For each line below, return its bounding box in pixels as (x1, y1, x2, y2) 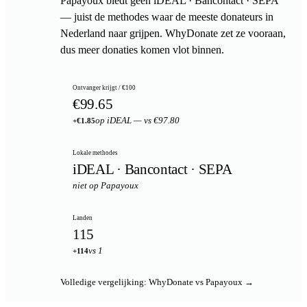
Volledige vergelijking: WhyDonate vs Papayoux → (60, 276, 254, 287)
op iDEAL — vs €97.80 (95, 115, 180, 125)
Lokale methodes (73, 149, 118, 156)
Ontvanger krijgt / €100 (73, 84, 136, 91)
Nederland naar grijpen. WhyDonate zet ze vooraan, (60, 27, 286, 39)
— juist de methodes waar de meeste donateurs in (60, 10, 273, 23)
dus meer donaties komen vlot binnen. (60, 43, 224, 56)
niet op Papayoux (73, 180, 138, 191)
